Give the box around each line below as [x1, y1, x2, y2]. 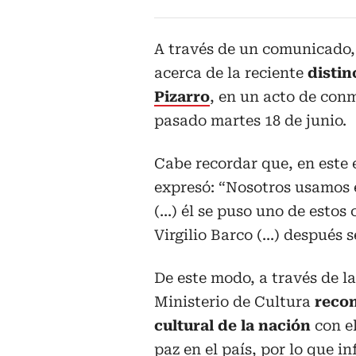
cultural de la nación [154, 317, 311, 335]
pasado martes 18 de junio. [154, 112, 346, 130]
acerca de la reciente [154, 64, 308, 82]
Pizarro [154, 88, 210, 106]
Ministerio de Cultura [154, 293, 315, 311]
